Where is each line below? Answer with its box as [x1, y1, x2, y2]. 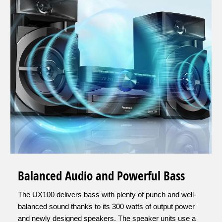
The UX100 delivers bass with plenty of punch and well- [18, 190, 196, 199]
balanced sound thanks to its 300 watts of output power [18, 202, 195, 211]
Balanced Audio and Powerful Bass [18, 166, 185, 184]
